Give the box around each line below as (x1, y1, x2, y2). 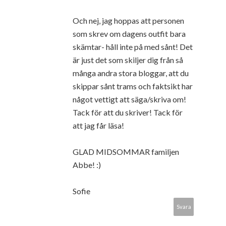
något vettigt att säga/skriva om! (73, 94, 186, 104)
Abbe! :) (73, 159, 101, 169)
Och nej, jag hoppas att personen (73, 15, 184, 25)
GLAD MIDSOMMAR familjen (73, 146, 179, 156)
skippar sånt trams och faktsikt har (73, 81, 193, 91)
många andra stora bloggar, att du (73, 68, 189, 78)
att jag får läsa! (73, 120, 124, 130)
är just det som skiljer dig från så (73, 54, 183, 65)
